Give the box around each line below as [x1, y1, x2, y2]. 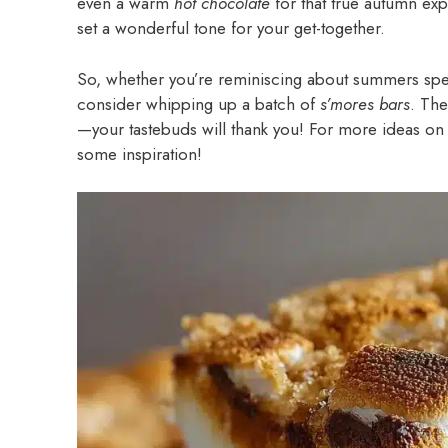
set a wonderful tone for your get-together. [77, 16, 385, 41]
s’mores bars [320, 91, 410, 116]
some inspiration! [77, 141, 202, 166]
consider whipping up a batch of [77, 91, 320, 116]
